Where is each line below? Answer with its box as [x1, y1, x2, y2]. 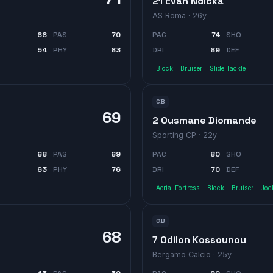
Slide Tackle [210, 64, 246, 73]
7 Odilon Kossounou [152, 233, 246, 246]
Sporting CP [152, 130, 196, 140]
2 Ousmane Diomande [152, 113, 257, 127]
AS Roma [152, 10, 186, 20]
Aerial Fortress [156, 183, 200, 192]
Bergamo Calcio [152, 249, 211, 259]
